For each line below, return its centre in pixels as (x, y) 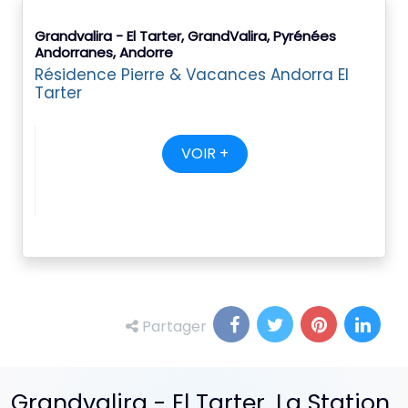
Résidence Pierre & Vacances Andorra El (192, 75)
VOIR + (204, 153)
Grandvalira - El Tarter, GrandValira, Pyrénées (185, 36)
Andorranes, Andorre (104, 52)
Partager (173, 326)
